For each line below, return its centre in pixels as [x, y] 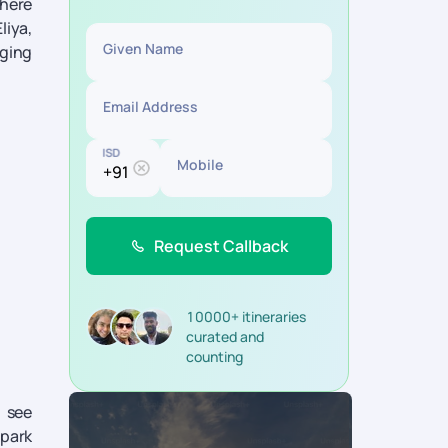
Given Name [143, 48]
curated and [225, 336]
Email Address [150, 106]
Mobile [199, 164]
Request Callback [220, 246]
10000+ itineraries [246, 316]
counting [214, 356]
